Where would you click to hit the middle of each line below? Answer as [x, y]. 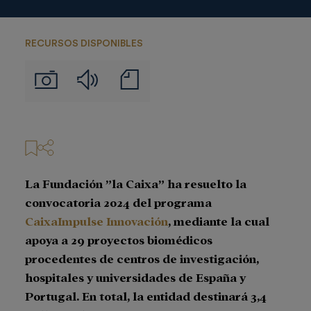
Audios [115, 75]
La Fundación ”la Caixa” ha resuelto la [136, 183]
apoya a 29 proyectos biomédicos [119, 239]
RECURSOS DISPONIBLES [84, 44]
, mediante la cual [219, 221]
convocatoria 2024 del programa [118, 202]
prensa [155, 101]
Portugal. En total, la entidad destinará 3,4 [146, 296]
